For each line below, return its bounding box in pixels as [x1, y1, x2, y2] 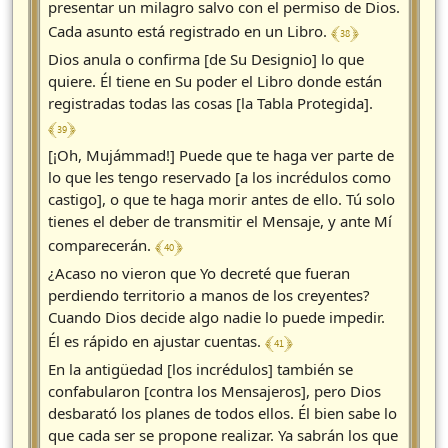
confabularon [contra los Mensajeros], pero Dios [48, 381, 381, 402]
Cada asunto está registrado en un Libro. [48, 21, 331, 42]
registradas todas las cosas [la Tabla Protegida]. [48, 93, 373, 114]
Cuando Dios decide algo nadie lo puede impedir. [48, 307, 385, 328]
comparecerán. [48, 235, 155, 256]
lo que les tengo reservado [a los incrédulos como [48, 167, 391, 188]
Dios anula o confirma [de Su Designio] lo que [48, 49, 364, 70]
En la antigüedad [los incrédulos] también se [48, 359, 353, 380]
